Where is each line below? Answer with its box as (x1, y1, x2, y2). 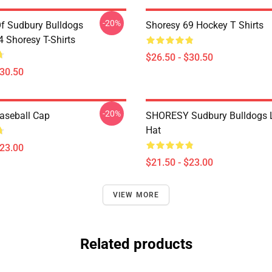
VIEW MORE (112, 191, 160, 199)
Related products (80, 236, 192, 253)
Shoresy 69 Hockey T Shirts (146, 19, 263, 31)
